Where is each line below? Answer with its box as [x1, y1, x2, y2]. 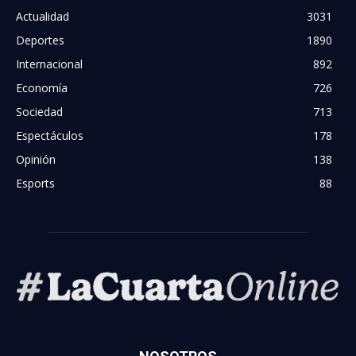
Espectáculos [16, 127, 83, 143]
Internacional [16, 56, 83, 72]
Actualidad [16, 8, 69, 24]
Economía [16, 79, 68, 95]
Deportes [16, 32, 64, 48]
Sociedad [16, 103, 63, 119]
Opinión [16, 151, 56, 167]
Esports [16, 175, 55, 191]
